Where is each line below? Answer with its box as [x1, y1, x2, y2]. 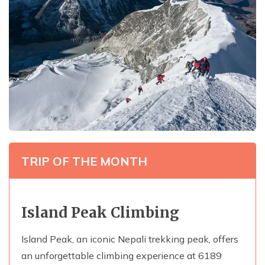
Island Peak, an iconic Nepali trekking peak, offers [21, 233, 238, 245]
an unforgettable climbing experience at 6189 [21, 250, 222, 262]
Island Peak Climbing [21, 203, 179, 222]
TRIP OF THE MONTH [21, 154, 147, 169]
